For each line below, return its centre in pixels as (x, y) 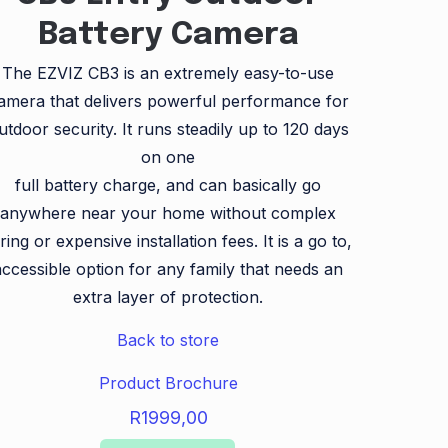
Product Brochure (168, 382)
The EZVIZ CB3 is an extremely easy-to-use (168, 72)
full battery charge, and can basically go (168, 184)
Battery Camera (168, 35)
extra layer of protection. (168, 296)
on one (168, 156)
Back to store (168, 339)
